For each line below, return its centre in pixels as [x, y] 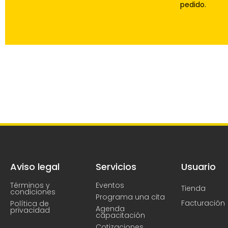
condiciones [33, 192]
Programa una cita [130, 197]
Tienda [193, 188]
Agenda [110, 208]
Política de [30, 203]
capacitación [120, 215]
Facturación [203, 203]
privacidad [30, 210]
